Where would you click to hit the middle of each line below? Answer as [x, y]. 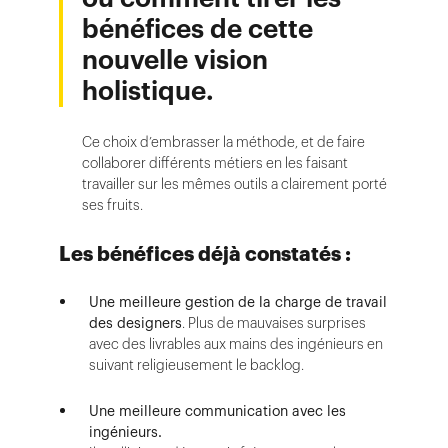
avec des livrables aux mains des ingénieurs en [236, 344]
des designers [135, 323]
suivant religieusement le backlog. [196, 365]
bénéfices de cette [197, 29]
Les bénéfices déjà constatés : [205, 254]
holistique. [148, 91]
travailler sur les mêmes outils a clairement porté [234, 184]
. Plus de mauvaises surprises [274, 323]
